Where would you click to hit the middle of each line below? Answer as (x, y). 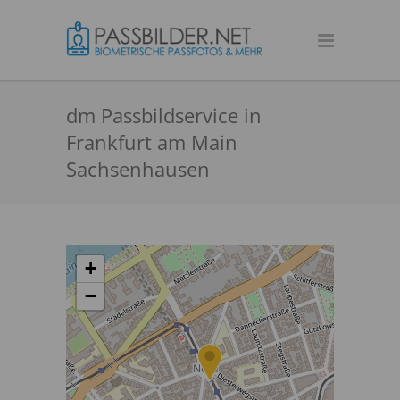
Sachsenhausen (138, 169)
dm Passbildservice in (164, 115)
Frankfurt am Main (152, 142)
